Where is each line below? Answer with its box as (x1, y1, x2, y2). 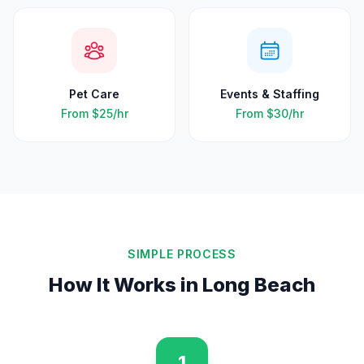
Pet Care (69, 87, 119, 101)
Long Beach (202, 273, 315, 297)
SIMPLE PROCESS (128, 247, 236, 261)
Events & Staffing (220, 87, 319, 101)
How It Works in (49, 273, 202, 297)
